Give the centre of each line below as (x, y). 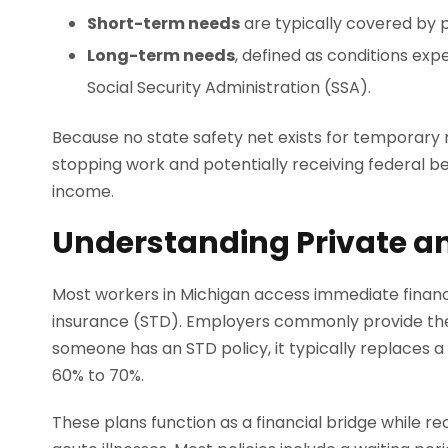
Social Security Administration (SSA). (229, 88)
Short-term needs (163, 24)
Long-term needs (161, 56)
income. (83, 192)
